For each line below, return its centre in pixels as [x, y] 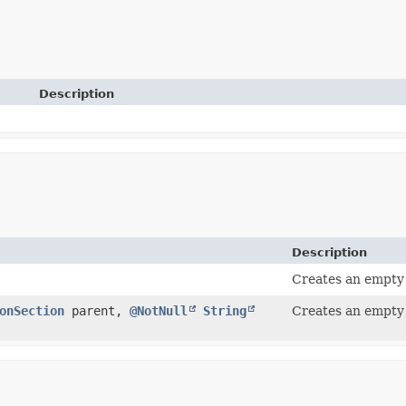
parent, [97, 310]
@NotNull [159, 310]
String [225, 310]
